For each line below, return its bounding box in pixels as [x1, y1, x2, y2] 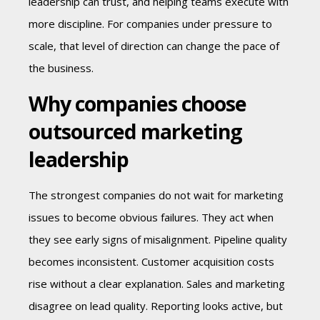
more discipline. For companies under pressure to [29, 16, 272, 31]
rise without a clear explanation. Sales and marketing [29, 276, 285, 291]
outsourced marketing [29, 118, 242, 146]
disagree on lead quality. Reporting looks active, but [29, 299, 283, 314]
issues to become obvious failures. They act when [29, 210, 274, 225]
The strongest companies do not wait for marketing [29, 188, 284, 203]
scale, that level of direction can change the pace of [29, 39, 279, 54]
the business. [29, 61, 94, 76]
